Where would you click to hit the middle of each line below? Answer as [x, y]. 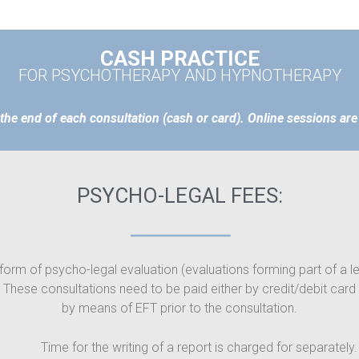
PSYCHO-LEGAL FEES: [179, 195]
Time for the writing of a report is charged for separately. [199, 348]
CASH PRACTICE [179, 58]
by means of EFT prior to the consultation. [179, 308]
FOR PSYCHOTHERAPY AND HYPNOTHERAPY [179, 75]
